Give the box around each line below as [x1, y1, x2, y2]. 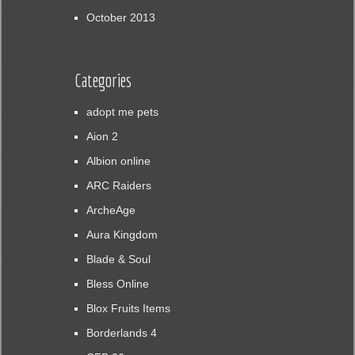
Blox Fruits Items [86, 302, 170, 315]
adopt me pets [86, 105, 158, 119]
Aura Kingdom [86, 228, 158, 242]
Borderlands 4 [86, 326, 157, 340]
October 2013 [86, 11, 155, 25]
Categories [74, 70, 132, 92]
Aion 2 [86, 130, 118, 143]
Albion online [86, 155, 151, 168]
